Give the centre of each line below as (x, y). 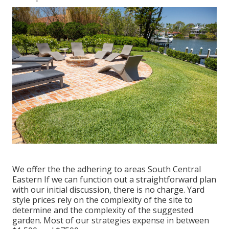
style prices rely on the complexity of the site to (102, 200)
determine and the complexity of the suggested (103, 210)
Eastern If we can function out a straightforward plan (114, 179)
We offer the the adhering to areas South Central (107, 169)
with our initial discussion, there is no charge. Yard (108, 189)
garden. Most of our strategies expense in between (111, 220)
